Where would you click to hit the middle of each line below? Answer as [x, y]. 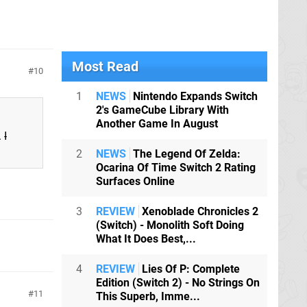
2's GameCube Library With [162, 110]
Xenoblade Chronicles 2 [199, 211]
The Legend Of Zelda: [185, 154]
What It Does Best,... [146, 239]
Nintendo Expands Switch [194, 96]
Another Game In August [157, 124]
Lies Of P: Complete [189, 269]
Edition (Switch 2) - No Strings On [178, 283]
